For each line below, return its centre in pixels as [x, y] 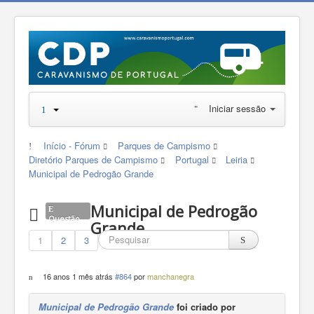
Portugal [192, 160]
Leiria [237, 160]
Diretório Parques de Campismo [93, 160]
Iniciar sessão [237, 109]
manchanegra [170, 277]
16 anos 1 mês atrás [77, 277]
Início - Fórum [72, 146]
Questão [64, 219]
